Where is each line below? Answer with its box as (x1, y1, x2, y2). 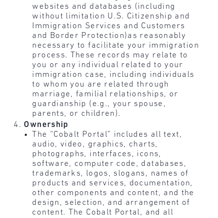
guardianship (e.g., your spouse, (32, 99, 166, 108)
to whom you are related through (32, 80, 169, 89)
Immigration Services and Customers (32, 21, 185, 30)
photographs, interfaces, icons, (32, 149, 162, 158)
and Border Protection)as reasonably (32, 31, 186, 40)
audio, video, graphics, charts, (32, 140, 158, 148)
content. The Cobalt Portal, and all (32, 208, 174, 217)
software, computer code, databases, (32, 159, 187, 168)
